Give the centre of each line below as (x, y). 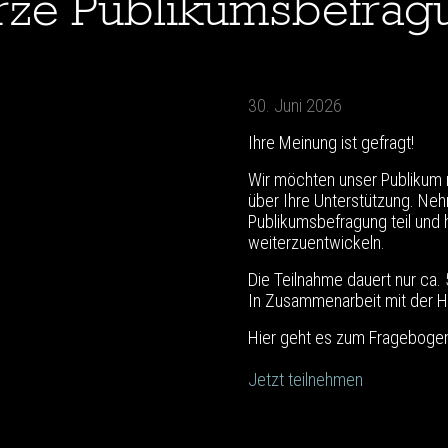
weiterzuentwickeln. (316, 243)
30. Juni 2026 (294, 106)
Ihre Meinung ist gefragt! (330, 143)
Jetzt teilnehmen (305, 380)
